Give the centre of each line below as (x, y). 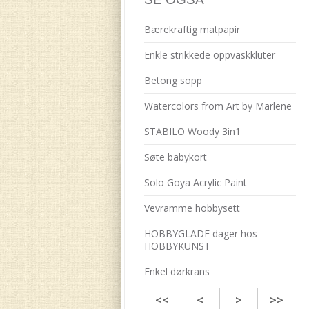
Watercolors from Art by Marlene (218, 106)
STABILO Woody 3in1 (192, 131)
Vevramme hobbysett (192, 208)
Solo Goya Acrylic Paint (195, 182)
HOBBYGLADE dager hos (200, 233)
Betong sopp (173, 80)
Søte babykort (175, 157)
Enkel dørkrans (177, 271)
